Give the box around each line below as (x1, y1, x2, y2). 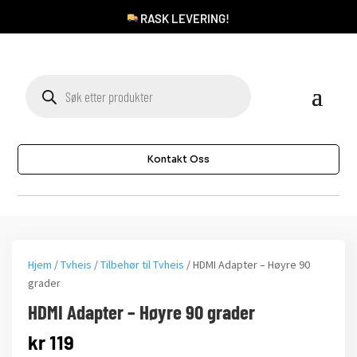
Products (25, 73, 60, 86)
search (25, 84, 52, 97)
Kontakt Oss (147, 153, 210, 165)
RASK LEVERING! (138, 11, 229, 25)
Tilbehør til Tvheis (100, 257, 184, 272)
